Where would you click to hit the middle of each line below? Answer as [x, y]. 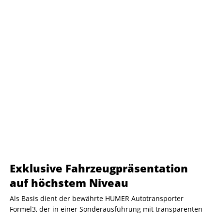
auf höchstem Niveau [69, 183]
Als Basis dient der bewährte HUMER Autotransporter [97, 198]
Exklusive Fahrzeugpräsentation [99, 168]
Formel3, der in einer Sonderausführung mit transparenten [106, 209]
